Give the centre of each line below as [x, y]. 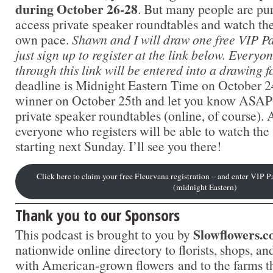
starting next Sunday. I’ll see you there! [118, 146]
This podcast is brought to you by [104, 235]
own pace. [44, 40]
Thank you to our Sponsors [97, 215]
